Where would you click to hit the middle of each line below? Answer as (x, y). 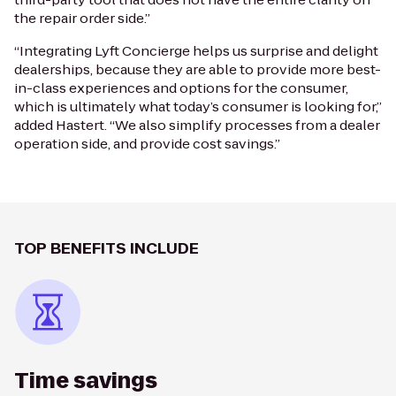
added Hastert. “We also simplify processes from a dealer (197, 125)
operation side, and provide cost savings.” (147, 143)
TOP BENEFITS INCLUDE (107, 248)
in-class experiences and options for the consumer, (181, 88)
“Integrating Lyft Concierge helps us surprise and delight (196, 50)
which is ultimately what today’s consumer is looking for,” (198, 106)
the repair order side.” (82, 18)
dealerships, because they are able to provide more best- (198, 69)
